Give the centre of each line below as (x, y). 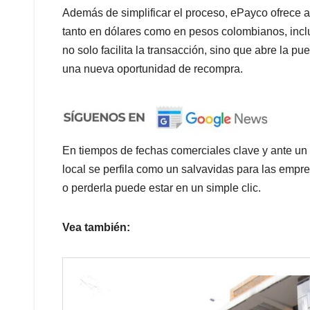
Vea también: (96, 228)
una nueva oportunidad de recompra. (153, 69)
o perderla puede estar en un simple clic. (162, 188)
